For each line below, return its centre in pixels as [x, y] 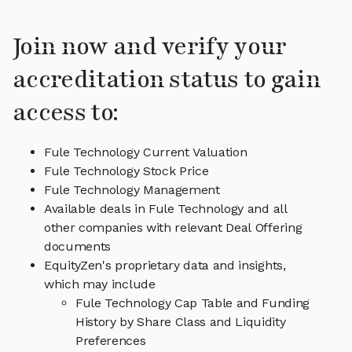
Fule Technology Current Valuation [146, 152]
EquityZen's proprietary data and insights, [165, 266]
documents [78, 247]
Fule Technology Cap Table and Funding [193, 303]
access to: [66, 113]
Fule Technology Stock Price [126, 171]
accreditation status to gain [167, 80]
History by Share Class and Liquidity [181, 322]
